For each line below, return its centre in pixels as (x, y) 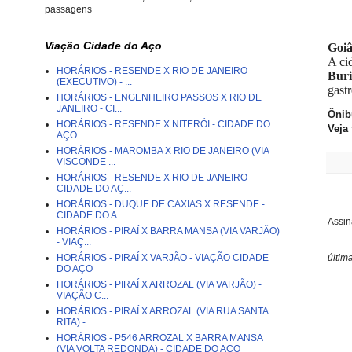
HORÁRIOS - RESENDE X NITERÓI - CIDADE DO (163, 124)
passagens (68, 9)
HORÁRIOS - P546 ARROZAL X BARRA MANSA (159, 338)
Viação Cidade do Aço (103, 46)
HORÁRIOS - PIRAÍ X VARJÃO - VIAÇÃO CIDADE (163, 258)
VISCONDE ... (86, 162)
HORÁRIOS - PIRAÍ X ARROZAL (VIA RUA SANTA (162, 311)
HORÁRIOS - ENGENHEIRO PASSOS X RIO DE (159, 97)
